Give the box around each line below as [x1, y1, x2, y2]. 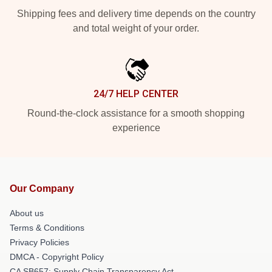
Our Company [10, 183, 74, 194]
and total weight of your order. [73, 23, 199, 33]
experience [112, 123, 160, 133]
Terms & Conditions [10, 223, 84, 233]
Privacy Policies [10, 237, 69, 247]
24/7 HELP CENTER [93, 88, 178, 100]
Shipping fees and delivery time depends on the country [16, 8, 256, 19]
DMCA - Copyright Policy [10, 252, 104, 262]
